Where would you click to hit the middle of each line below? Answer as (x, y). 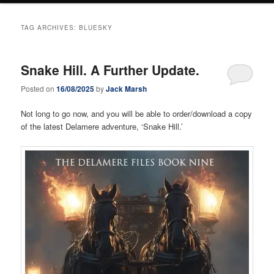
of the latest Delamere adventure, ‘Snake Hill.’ (102, 127)
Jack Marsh (127, 89)
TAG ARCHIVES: (50, 27)
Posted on (39, 89)
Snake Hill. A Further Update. (110, 69)
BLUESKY (96, 27)
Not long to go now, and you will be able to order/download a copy (137, 114)
